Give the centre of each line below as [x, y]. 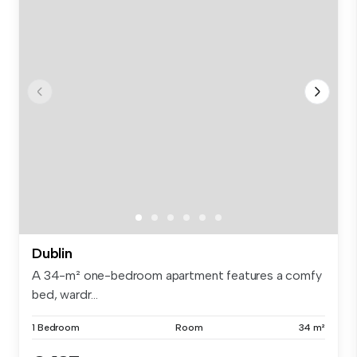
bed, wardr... [65, 294]
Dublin [52, 253]
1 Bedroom [56, 327]
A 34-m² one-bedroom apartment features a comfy [177, 275]
